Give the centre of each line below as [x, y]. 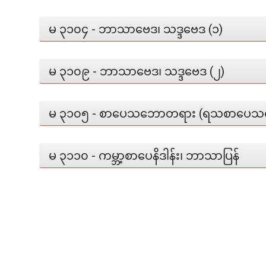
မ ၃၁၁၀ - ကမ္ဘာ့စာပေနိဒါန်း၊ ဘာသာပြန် [144, 155]
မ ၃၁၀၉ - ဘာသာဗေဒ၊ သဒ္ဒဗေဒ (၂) [137, 71]
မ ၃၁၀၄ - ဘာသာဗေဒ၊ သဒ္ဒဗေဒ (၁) [136, 28]
